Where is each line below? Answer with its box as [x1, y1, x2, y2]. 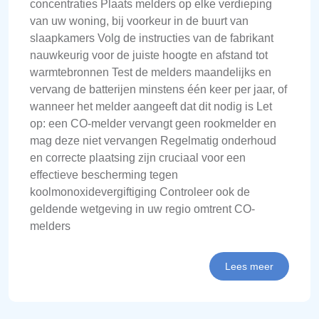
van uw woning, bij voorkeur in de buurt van [30, 14, 249, 27]
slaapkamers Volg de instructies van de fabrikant [30, 31, 273, 44]
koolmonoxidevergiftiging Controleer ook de [30, 185, 250, 198]
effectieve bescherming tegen [30, 168, 178, 181]
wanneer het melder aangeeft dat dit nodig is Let [30, 100, 272, 113]
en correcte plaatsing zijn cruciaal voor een [30, 151, 246, 164]
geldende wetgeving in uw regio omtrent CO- [30, 202, 255, 215]
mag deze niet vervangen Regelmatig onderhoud [30, 134, 276, 147]
